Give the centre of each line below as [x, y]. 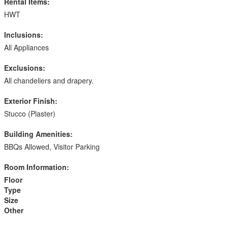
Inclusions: [24, 35]
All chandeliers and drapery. [49, 80]
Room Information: [37, 167]
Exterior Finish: [31, 101]
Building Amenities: [38, 134]
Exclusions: [25, 68]
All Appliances [26, 47]
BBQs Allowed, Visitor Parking [52, 147]
